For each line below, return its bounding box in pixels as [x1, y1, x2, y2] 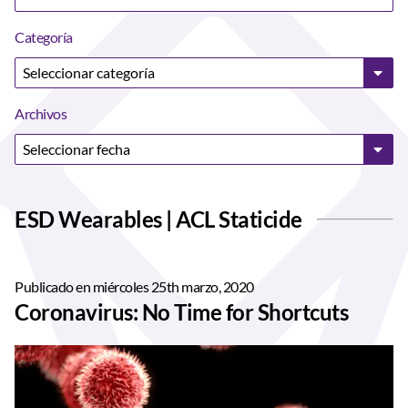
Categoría [15, 28, 73, 46]
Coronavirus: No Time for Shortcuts [15, 299, 348, 325]
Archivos [15, 105, 66, 122]
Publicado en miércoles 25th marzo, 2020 [15, 278, 254, 295]
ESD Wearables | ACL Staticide [15, 206, 302, 232]
